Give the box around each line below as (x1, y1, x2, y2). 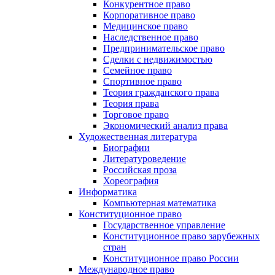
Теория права (103, 98, 159, 109)
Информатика (79, 187, 137, 197)
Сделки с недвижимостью (103, 54, 212, 64)
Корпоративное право (103, 10, 195, 20)
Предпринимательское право (103, 43, 225, 53)
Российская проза (103, 165, 177, 175)
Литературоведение (103, 153, 186, 164)
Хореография (103, 176, 158, 186)
